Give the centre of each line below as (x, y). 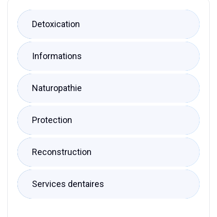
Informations (57, 56)
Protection (52, 120)
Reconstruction (62, 152)
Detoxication (56, 24)
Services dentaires (68, 184)
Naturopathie (57, 88)
